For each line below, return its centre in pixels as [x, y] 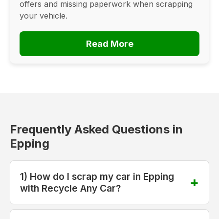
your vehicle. [44, 16]
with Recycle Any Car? [70, 188]
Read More [109, 44]
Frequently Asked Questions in [96, 130]
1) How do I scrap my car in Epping [97, 176]
